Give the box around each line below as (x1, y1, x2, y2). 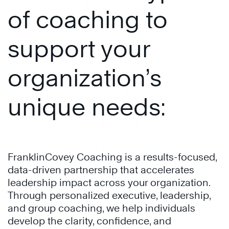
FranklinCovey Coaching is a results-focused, (8, 151, 217, 163)
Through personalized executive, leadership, (8, 189, 211, 201)
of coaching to (8, 5, 168, 34)
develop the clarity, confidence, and (8, 215, 171, 226)
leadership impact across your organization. (8, 176, 210, 188)
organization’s (8, 63, 162, 92)
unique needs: (8, 93, 166, 121)
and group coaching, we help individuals (8, 202, 195, 214)
